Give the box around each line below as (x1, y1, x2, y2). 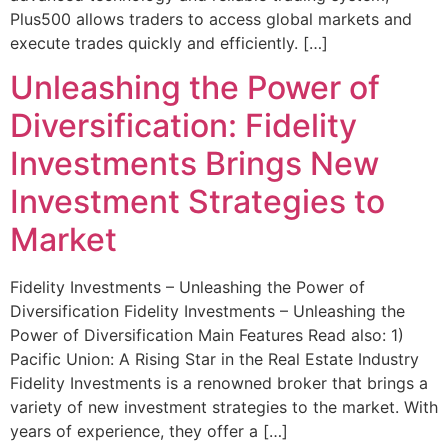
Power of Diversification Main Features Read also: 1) (10, 325, 404, 346)
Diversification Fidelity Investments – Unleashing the (10, 301, 405, 322)
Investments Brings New (10, 144, 379, 184)
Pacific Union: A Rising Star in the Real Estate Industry (10, 349, 419, 370)
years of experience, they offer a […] (10, 421, 288, 442)
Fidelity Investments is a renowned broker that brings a (10, 373, 428, 394)
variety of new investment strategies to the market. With (10, 397, 438, 418)
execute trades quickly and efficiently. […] (10, 33, 328, 53)
